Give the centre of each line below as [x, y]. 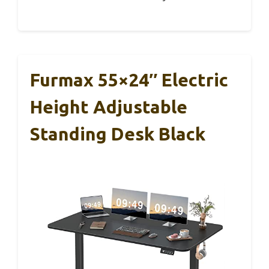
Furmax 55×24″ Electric [129, 80]
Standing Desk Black [118, 134]
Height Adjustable [109, 107]
